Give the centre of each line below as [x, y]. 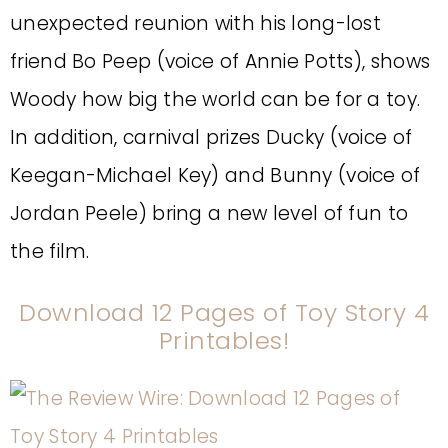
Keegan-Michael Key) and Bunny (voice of [215, 175]
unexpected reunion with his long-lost [196, 23]
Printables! [224, 340]
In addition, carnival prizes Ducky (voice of [211, 137]
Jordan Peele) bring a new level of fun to [209, 213]
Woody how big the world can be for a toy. [215, 99]
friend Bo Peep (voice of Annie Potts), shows [220, 61]
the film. [50, 251]
